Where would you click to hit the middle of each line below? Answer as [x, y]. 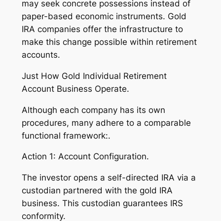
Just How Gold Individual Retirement [94, 76]
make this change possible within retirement [109, 42]
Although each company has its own [93, 110]
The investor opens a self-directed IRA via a [109, 178]
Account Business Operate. [75, 89]
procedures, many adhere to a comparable [106, 123]
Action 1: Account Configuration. [85, 157]
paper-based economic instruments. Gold [104, 17]
